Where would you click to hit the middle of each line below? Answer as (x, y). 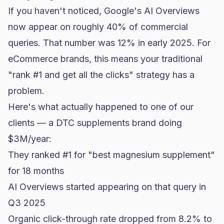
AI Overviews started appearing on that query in (107, 187)
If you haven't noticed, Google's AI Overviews (104, 11)
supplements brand (116, 123)
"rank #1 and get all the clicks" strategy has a (101, 75)
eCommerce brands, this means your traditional (105, 59)
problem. (26, 91)
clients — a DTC (42, 123)
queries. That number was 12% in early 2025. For (109, 43)
